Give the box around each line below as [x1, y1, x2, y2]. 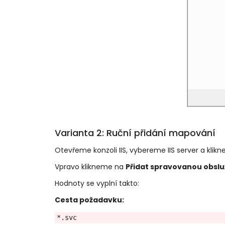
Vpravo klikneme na [54, 162, 126, 172]
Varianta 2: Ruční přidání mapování [54, 127, 215, 140]
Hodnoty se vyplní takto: [54, 178, 139, 189]
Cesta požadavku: [54, 195, 124, 205]
